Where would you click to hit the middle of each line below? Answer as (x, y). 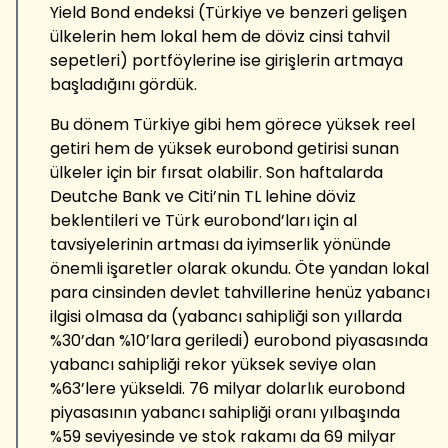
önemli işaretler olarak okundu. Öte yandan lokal (239, 268)
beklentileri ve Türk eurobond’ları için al (203, 220)
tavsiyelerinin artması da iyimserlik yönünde (220, 244)
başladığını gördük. (123, 84)
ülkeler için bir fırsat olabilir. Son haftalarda (216, 172)
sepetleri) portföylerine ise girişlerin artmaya (226, 60)
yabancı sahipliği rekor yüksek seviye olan (213, 364)
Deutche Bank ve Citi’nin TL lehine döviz (203, 196)
